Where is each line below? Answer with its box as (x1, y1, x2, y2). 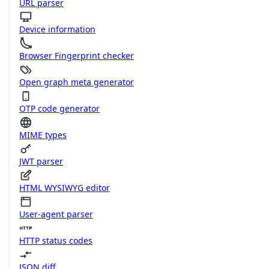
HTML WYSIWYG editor (19, 182, 110, 193)
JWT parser (19, 156, 63, 167)
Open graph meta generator (19, 76, 134, 88)
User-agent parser (19, 208, 93, 220)
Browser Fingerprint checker (19, 50, 134, 61)
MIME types (19, 129, 67, 141)
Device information (19, 23, 95, 35)
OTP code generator (19, 103, 100, 114)
